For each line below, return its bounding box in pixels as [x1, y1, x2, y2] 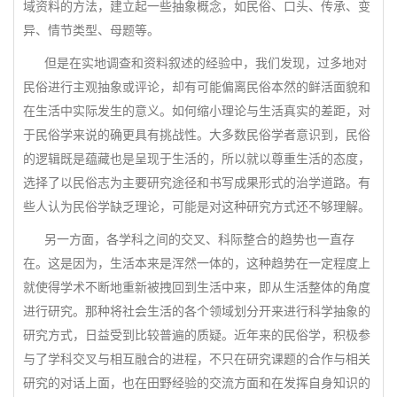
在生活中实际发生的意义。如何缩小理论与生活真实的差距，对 [23, 104, 370, 118]
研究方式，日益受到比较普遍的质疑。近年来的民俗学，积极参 [23, 328, 370, 342]
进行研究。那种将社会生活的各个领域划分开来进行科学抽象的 [23, 304, 370, 318]
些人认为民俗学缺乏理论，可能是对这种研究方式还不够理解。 [23, 199, 370, 214]
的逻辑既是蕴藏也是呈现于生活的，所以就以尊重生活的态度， [23, 152, 370, 166]
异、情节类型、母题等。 [23, 23, 160, 37]
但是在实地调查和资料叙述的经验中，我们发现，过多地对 [23, 56, 367, 70]
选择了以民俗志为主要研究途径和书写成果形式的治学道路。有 [23, 175, 370, 190]
